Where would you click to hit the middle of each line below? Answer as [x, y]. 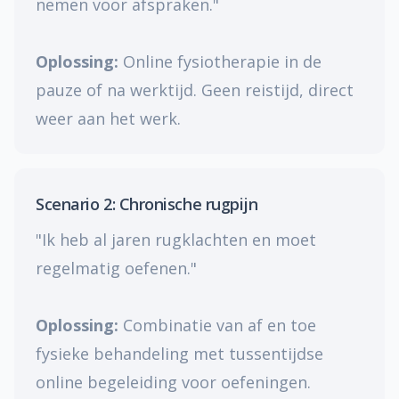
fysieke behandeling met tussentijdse [179, 354]
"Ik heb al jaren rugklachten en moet [176, 240]
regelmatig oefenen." [116, 268]
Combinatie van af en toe [217, 325]
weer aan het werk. [108, 118]
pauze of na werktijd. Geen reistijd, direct [195, 90]
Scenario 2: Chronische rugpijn [147, 204]
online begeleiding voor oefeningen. [173, 382]
